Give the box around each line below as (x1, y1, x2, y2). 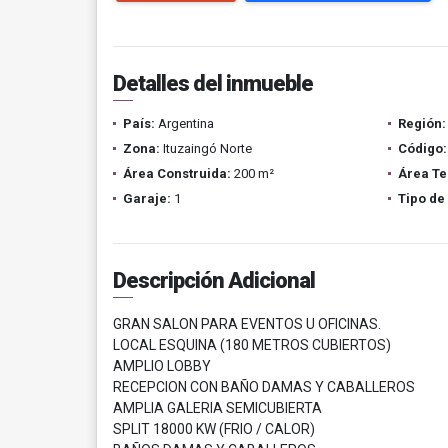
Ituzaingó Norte (160, 141, 252, 156)
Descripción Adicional (113, 268, 315, 293)
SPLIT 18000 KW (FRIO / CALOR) (113, 421, 315, 437)
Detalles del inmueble (113, 71, 313, 96)
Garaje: (123, 191, 171, 206)
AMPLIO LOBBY (113, 358, 211, 374)
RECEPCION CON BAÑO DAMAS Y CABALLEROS (113, 379, 415, 395)
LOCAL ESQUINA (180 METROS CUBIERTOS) (113, 337, 391, 353)
